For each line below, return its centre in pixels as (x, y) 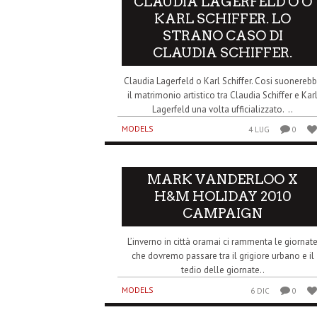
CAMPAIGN (223, 214)
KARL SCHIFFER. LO (223, 18)
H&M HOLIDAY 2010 (223, 197)
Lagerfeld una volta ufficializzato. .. (223, 109)
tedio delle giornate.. (223, 270)
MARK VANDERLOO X (223, 180)
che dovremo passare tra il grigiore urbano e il (223, 256)
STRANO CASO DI (223, 35)
